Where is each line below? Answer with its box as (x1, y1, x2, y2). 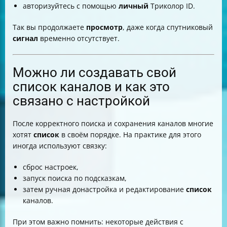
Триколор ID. (148, 1, 195, 11)
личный (119, 1, 148, 11)
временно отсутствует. (38, 33, 120, 44)
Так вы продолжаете (13, 22, 86, 32)
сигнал (13, 33, 38, 44)
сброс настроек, (23, 162, 79, 172)
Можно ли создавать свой (13, 65, 176, 81)
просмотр (86, 22, 123, 32)
